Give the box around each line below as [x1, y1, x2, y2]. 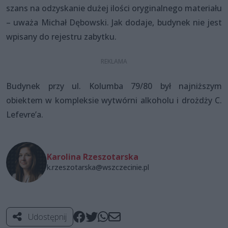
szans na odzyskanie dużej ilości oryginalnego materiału [6, 2, 222, 14]
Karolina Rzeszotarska [47, 151, 138, 162]
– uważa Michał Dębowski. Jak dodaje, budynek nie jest [6, 16, 222, 28]
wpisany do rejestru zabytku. [6, 31, 117, 42]
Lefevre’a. [6, 108, 45, 120]
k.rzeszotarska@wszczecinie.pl [47, 162, 149, 172]
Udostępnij [26, 211, 67, 222]
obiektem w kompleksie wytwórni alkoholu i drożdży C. [6, 94, 222, 106]
